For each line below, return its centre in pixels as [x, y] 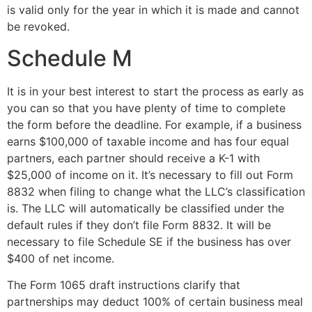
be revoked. [38, 27]
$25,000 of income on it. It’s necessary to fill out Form [150, 174]
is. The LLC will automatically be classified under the [146, 208]
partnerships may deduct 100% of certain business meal [155, 301]
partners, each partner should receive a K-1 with [133, 158]
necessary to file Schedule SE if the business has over [149, 241]
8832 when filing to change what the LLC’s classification [156, 191]
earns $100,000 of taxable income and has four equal [148, 141]
